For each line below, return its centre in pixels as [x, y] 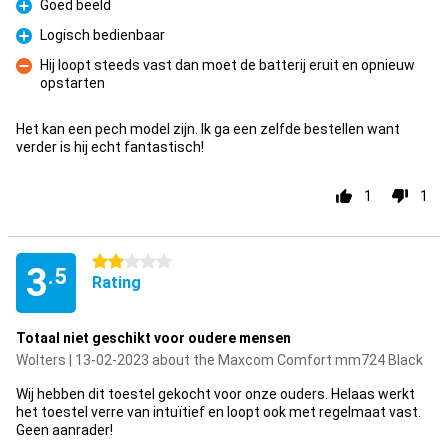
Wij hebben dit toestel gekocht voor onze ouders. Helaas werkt [215, 394]
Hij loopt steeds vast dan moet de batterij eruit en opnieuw [227, 65]
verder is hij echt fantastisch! [110, 147]
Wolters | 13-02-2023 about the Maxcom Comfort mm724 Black [219, 360]
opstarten [72, 83]
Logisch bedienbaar [102, 35]
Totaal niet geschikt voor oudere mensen [153, 338]
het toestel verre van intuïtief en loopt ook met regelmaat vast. [218, 412]
